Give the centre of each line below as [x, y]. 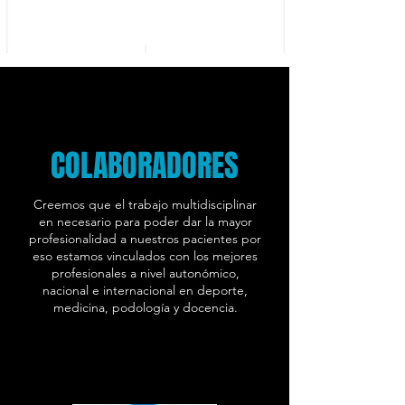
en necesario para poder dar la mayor [145, 221]
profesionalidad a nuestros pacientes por [145, 239]
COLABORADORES [145, 165]
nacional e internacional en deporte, [145, 290]
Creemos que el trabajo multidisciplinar [145, 204]
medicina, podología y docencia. [145, 307]
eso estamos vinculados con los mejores [145, 256]
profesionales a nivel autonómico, [145, 273]
